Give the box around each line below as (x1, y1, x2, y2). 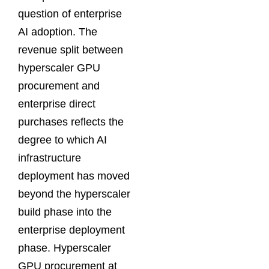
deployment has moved (18, 169, 130, 182)
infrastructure (18, 151, 81, 164)
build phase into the (18, 205, 112, 218)
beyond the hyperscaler (18, 187, 130, 200)
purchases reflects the (18, 115, 124, 128)
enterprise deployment (18, 223, 125, 236)
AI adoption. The (18, 25, 97, 38)
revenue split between (18, 43, 123, 56)
